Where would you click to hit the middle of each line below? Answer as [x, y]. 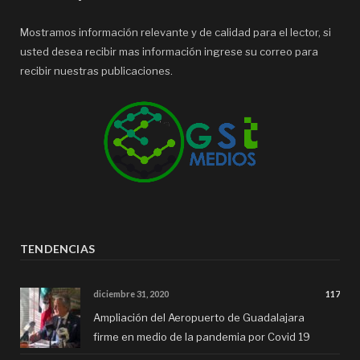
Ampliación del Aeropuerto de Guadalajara [199, 317]
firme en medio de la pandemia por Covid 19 [202, 336]
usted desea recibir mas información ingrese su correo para [169, 52]
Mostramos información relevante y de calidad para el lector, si [176, 33]
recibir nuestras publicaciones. [96, 71]
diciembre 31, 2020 [131, 293]
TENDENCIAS [58, 248]
